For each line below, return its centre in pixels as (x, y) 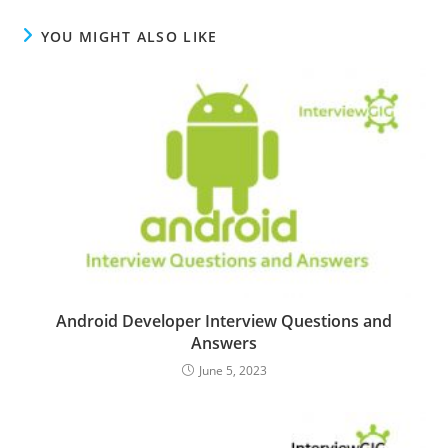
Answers (224, 342)
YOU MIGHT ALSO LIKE (129, 36)
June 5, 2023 (232, 370)
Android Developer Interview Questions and (224, 320)
